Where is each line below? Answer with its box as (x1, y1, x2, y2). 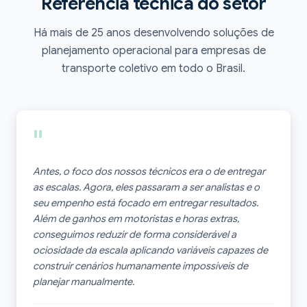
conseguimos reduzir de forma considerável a (33, 228, 236, 241)
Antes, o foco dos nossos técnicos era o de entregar (33, 164, 265, 177)
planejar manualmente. (33, 275, 134, 288)
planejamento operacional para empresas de (41, 43, 266, 58)
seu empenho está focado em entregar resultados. (33, 196, 258, 209)
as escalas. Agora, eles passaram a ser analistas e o (33, 180, 260, 193)
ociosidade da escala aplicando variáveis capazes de (33, 243, 268, 256)
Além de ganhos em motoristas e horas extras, (33, 212, 239, 225)
